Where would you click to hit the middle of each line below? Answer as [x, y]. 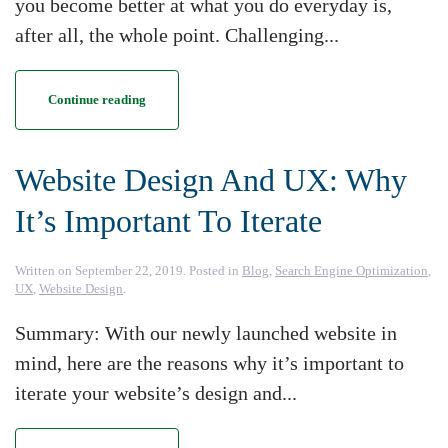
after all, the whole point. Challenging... [177, 35]
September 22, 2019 [129, 271]
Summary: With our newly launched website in [206, 333]
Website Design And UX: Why [211, 180]
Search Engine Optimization [351, 271]
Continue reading [97, 100]
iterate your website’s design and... [156, 393]
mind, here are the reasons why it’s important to [209, 363]
